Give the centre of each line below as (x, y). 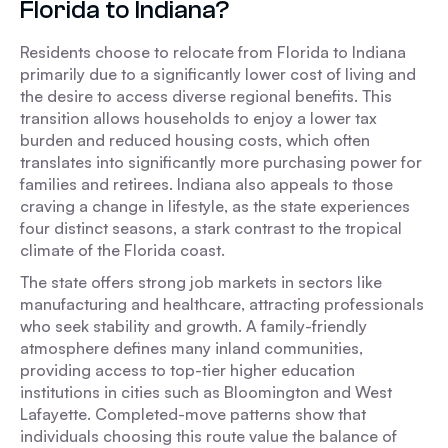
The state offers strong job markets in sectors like (201, 282)
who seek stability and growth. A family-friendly (193, 326)
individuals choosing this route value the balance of (208, 436)
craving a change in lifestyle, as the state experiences (215, 206)
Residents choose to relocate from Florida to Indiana (213, 52)
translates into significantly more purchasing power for (221, 162)
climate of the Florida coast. (122, 250)
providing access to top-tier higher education (187, 370)
